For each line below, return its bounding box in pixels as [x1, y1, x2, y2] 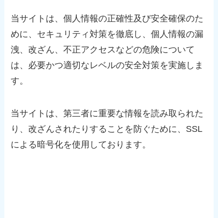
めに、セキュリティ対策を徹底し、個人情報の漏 [11, 29, 204, 39]
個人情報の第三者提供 [4, 196, 112, 208]
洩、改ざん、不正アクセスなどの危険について [11, 44, 195, 54]
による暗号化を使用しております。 [11, 140, 151, 150]
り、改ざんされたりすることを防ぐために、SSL [11, 124, 203, 134]
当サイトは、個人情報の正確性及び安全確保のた [11, 13, 204, 23]
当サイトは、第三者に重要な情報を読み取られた [11, 109, 204, 119]
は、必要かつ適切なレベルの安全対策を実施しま [11, 60, 204, 70]
